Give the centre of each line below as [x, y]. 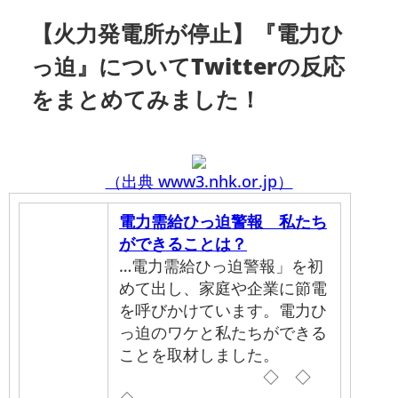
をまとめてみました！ [147, 98]
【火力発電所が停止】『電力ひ [188, 32]
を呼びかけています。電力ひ [223, 310]
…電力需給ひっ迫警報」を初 [221, 266]
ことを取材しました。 [199, 355]
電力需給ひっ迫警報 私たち [223, 222]
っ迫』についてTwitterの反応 [188, 65]
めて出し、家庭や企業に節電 [223, 288]
